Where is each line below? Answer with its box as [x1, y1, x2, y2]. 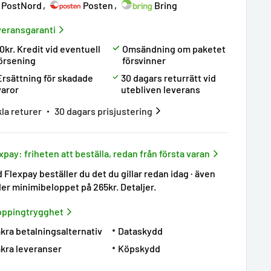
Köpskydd [118, 243, 161, 254]
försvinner [122, 54, 166, 66]
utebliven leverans [121, 83, 201, 95]
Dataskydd [118, 225, 163, 237]
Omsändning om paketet [122, 43, 226, 54]
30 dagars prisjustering [54, 105, 153, 117]
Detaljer [120, 181, 154, 192]
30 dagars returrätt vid [121, 72, 217, 83]
